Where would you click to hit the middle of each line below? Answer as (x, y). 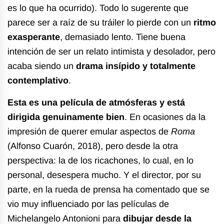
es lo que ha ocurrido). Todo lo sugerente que (98, 8)
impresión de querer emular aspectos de (89, 131)
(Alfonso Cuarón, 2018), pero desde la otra (93, 146)
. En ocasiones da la (165, 117)
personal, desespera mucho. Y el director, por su (104, 175)
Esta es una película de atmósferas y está (96, 102)
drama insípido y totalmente (136, 66)
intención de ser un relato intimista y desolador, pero (111, 51)
